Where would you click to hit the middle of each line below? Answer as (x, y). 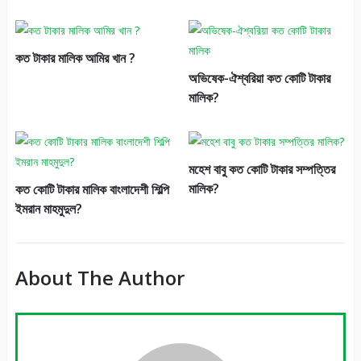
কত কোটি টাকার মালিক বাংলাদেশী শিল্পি (92, 190)
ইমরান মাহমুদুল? (48, 209)
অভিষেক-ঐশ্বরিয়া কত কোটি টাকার (259, 79)
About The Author (100, 278)
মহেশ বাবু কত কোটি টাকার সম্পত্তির (261, 170)
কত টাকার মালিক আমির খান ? (75, 58)
